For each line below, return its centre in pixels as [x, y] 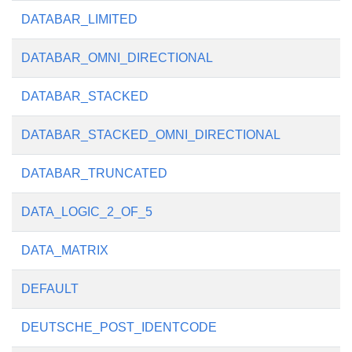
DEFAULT [50, 289]
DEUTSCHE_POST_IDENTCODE [119, 327]
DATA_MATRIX [65, 250]
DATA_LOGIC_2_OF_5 [87, 212]
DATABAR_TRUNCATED [94, 173]
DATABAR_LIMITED [79, 19]
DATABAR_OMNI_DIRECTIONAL [117, 58]
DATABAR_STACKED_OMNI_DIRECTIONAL [151, 135]
